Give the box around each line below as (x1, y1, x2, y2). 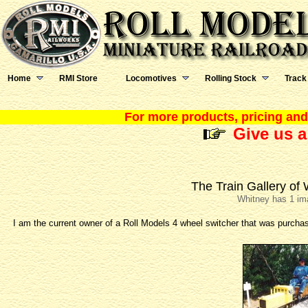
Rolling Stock (205, 74, 256, 83)
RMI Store (59, 74, 98, 83)
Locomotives (126, 74, 177, 83)
